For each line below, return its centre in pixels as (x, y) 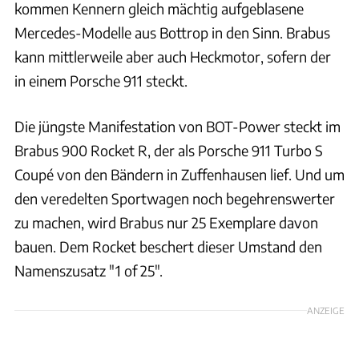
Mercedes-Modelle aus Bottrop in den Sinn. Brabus (172, 32)
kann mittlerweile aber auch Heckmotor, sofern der (173, 56)
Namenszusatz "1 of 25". (89, 270)
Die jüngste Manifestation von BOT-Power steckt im (177, 126)
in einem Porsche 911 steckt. (101, 80)
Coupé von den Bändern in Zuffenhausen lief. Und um (179, 174)
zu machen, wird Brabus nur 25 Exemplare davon (166, 222)
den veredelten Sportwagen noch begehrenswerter (175, 198)
